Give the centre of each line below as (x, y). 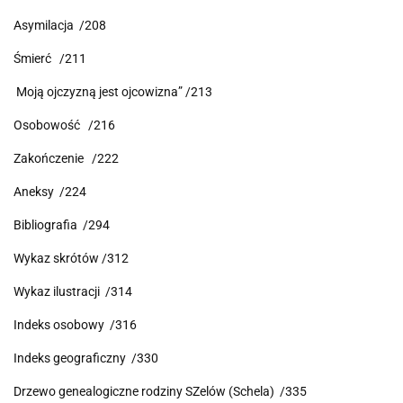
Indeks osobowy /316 (75, 325)
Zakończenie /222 (66, 159)
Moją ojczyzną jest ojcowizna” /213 (114, 92)
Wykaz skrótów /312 (71, 259)
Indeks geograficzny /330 (86, 358)
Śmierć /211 (50, 59)
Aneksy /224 (50, 192)
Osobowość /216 (64, 125)
